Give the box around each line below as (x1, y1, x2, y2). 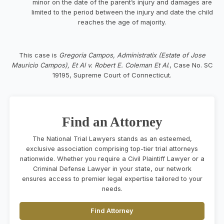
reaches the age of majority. (78, 17, 166, 26)
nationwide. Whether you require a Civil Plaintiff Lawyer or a (19, 154, 204, 162)
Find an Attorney (61, 114, 162, 129)
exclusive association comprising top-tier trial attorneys (26, 144, 198, 152)
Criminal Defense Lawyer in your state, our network (32, 164, 191, 172)
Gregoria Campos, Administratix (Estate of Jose (58, 50, 205, 59)
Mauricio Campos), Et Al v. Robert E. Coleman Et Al (11, 60, 168, 69)
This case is (18, 50, 59, 59)
